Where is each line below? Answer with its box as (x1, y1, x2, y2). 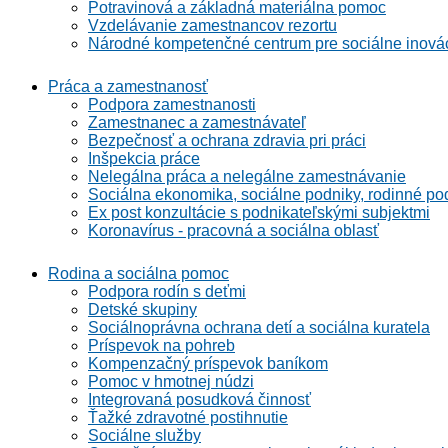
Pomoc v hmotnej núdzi (88, 373, 254, 390)
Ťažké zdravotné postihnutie (88, 409, 288, 426)
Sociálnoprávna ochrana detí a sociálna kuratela (88, 319, 430, 336)
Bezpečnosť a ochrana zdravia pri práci (88, 132, 366, 149)
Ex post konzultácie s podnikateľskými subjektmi (88, 204, 430, 221)
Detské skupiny (88, 301, 197, 318)
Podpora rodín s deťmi (88, 283, 246, 300)
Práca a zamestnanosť (48, 78, 208, 95)
